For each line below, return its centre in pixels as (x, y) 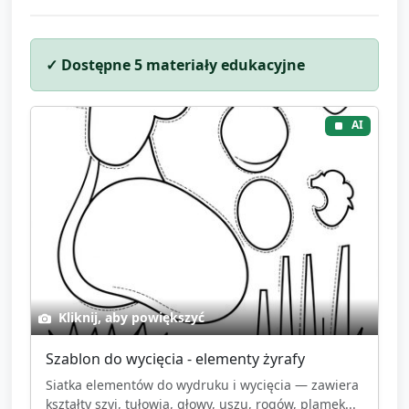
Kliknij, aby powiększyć (130, 317)
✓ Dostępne (90, 64)
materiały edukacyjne (224, 64)
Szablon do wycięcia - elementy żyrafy (175, 358)
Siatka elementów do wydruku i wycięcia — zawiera (202, 384)
